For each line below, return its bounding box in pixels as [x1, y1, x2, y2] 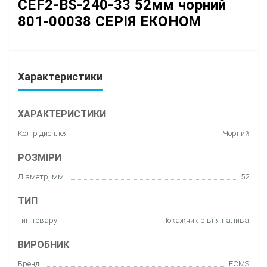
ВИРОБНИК [18, 238, 69, 250]
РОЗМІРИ [18, 151, 61, 163]
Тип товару [18, 215, 57, 225]
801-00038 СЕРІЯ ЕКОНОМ [18, 13, 202, 30]
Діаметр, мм [18, 172, 64, 181]
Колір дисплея [18, 128, 68, 138]
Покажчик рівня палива [162, 215, 249, 225]
